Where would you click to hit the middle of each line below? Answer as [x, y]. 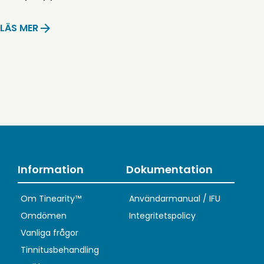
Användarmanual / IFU [174, 198]
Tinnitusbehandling [60, 250]
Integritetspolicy [162, 215]
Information [50, 170]
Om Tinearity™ [51, 198]
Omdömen [43, 215]
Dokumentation [169, 170]
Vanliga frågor [49, 232]
